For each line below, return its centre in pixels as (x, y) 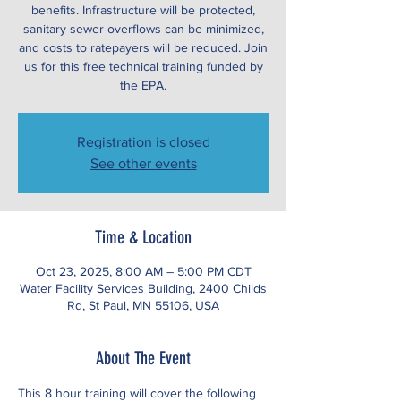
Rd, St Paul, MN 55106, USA (143, 305)
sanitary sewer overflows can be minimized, (143, 29)
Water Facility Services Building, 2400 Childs (143, 288)
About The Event (143, 358)
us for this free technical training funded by (143, 66)
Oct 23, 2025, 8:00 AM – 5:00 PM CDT (143, 271)
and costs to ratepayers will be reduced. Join (143, 47)
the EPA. (143, 85)
